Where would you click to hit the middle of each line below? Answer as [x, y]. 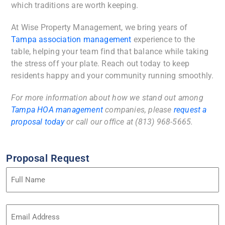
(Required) [22, 185]
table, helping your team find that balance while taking [110, 52]
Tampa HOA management [57, 110]
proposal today [38, 122]
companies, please [139, 110]
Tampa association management [71, 40]
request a [190, 110]
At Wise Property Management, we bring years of [99, 28]
